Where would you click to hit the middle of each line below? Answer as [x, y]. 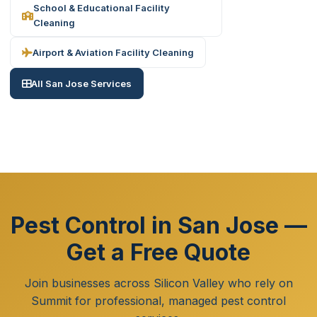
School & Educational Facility [102, 8]
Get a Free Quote [158, 252]
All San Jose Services [81, 83]
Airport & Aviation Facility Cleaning [113, 52]
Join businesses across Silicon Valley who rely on [158, 283]
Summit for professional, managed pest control [158, 301]
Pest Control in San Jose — [158, 225]
